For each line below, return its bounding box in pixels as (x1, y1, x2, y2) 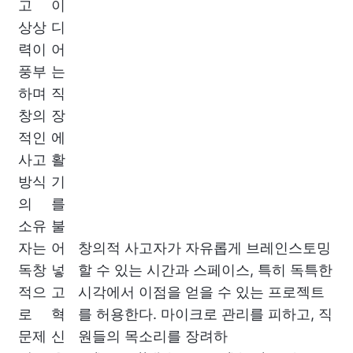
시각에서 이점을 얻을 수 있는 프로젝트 (78, 283, 325, 300)
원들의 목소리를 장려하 (78, 327, 228, 344)
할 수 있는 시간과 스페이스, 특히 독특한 (78, 261, 333, 278)
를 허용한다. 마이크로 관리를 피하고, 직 (78, 305, 333, 322)
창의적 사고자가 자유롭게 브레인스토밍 (78, 239, 331, 256)
